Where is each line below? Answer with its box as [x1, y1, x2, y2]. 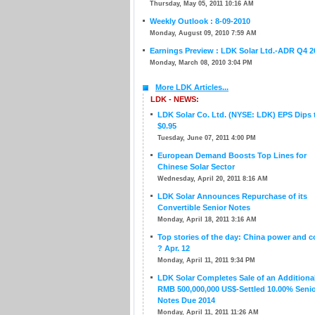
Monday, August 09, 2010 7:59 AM [150, 30, 257, 37]
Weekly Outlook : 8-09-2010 [150, 17, 250, 25]
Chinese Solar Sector [157, 162, 235, 171]
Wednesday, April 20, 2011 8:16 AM [157, 175, 268, 182]
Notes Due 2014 [157, 296, 215, 304]
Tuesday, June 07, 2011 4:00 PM [157, 134, 256, 141]
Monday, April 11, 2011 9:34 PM [157, 257, 255, 264]
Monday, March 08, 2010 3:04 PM [150, 59, 252, 66]
